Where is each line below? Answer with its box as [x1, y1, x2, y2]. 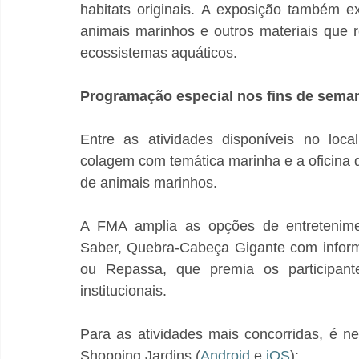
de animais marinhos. [80, 175, 217, 191]
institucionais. [80, 283, 167, 299]
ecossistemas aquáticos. [80, 45, 237, 61]
